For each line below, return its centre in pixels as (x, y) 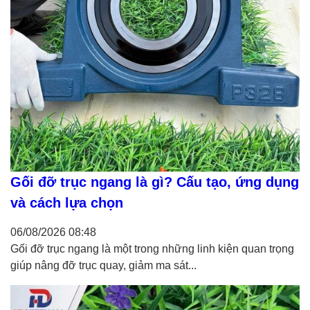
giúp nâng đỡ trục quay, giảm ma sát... (103, 266)
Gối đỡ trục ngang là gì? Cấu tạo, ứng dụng (155, 182)
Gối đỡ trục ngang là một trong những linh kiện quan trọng (152, 249)
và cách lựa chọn (67, 203)
